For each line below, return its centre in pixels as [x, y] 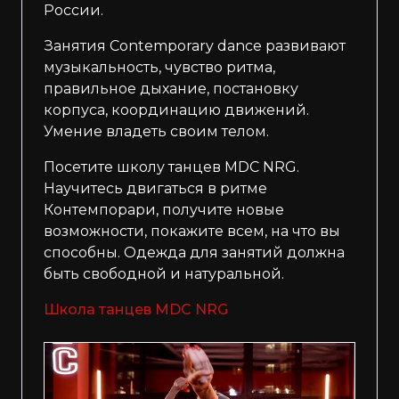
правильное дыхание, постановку [171, 89]
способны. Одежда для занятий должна [194, 253]
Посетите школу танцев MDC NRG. [171, 167]
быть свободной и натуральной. [164, 274]
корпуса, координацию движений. [176, 110]
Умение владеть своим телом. [156, 132]
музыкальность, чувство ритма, [159, 68]
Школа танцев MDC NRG [136, 310]
